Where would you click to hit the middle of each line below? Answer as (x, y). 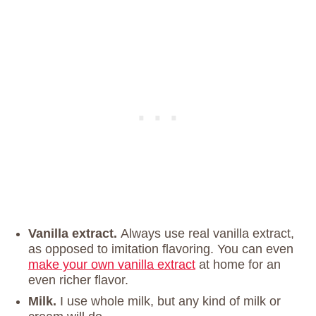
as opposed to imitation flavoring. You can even (161, 249)
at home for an (238, 265)
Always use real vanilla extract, (207, 233)
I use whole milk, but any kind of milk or (170, 301)
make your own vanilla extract (112, 265)
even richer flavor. (78, 280)
